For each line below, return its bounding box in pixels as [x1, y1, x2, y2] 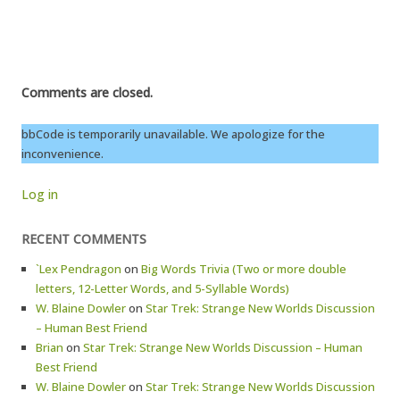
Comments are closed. [21, 84, 153, 101]
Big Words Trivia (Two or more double [141, 261, 346, 277]
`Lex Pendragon [36, 261, 121, 277]
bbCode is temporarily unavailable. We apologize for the [21, 126, 325, 142]
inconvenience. [21, 146, 104, 162]
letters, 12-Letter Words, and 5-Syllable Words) [36, 280, 289, 296]
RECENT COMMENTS [21, 230, 146, 247]
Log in [21, 186, 58, 203]
